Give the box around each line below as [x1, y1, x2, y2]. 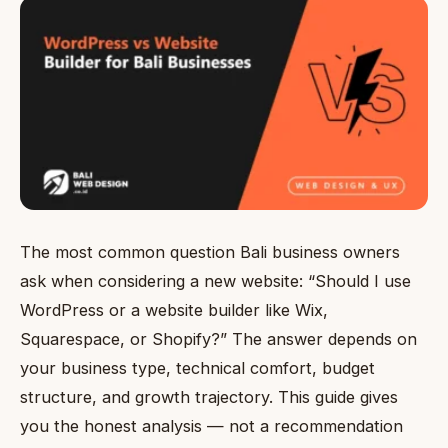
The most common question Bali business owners [20, 242, 400, 263]
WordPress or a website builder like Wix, [20, 300, 328, 321]
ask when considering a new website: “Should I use [20, 271, 411, 292]
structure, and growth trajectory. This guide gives [20, 387, 398, 408]
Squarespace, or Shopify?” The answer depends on [20, 329, 417, 350]
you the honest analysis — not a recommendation [20, 416, 403, 437]
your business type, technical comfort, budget [20, 358, 375, 379]
